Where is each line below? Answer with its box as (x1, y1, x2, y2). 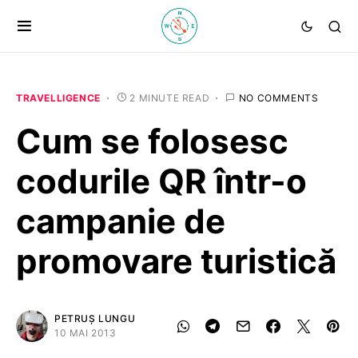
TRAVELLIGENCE (16, 92, 101, 104)
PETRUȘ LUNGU (54, 312, 136, 324)
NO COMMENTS (238, 92, 319, 104)
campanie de (16, 201, 225, 241)
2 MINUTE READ (129, 92, 210, 104)
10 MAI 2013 (54, 327, 117, 339)
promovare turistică (16, 241, 336, 281)
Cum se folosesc (16, 121, 288, 161)
